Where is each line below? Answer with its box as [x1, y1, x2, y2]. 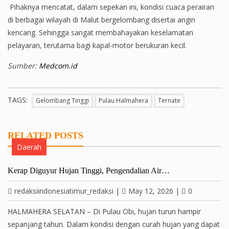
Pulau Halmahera [99, 96, 148, 105]
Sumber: [8, 61, 39, 71]
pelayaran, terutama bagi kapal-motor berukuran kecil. [8, 40, 187, 50]
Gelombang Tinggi [36, 96, 89, 105]
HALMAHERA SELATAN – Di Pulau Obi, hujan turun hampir [8, 207, 201, 216]
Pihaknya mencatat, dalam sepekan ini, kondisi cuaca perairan [8, 2, 214, 12]
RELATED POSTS [8, 130, 83, 141]
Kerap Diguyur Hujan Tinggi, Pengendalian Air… [8, 166, 170, 175]
